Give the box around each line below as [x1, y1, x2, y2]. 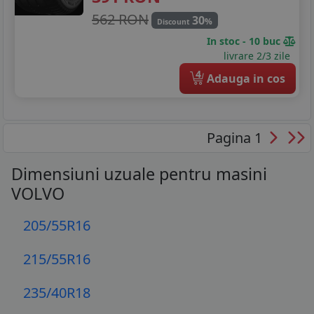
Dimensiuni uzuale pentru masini [11, 162, 267, 185]
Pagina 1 [207, 128, 266, 147]
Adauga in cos [204, 70, 285, 86]
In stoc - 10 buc [207, 34, 283, 48]
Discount [156, 16, 192, 27]
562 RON [92, 9, 149, 29]
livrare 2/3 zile [224, 48, 296, 62]
